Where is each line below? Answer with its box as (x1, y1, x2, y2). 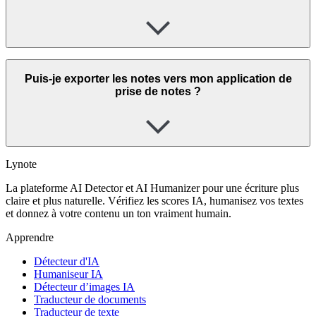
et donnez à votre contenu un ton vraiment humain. (6, 207, 231, 220)
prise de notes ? (115, 85, 201, 97)
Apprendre (6, 231, 54, 244)
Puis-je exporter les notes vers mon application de (24, 72, 292, 85)
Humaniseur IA (34, 268, 103, 281)
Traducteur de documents (34, 293, 146, 306)
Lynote (6, 158, 37, 171)
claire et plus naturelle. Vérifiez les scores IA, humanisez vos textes (6, 195, 303, 207)
